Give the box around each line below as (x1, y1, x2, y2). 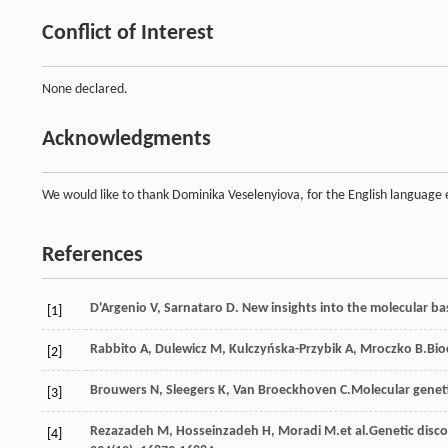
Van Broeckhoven (233, 382, 337, 398)
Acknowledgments (42, 127, 211, 151)
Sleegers (166, 382, 215, 398)
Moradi (278, 423, 321, 439)
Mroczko (360, 341, 412, 357)
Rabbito (90, 341, 137, 357)
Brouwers (90, 382, 147, 398)
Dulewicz (155, 341, 207, 357)
